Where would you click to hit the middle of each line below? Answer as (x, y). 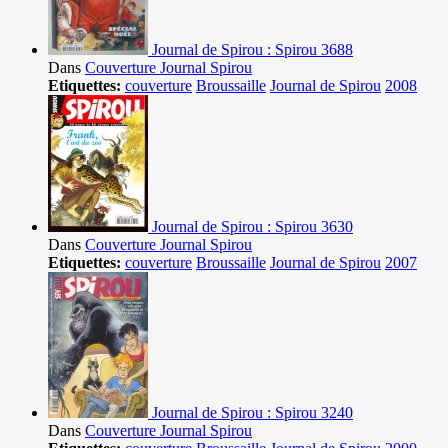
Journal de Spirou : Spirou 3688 (252, 50)
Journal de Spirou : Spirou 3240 (252, 413)
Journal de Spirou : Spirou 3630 (252, 227)
